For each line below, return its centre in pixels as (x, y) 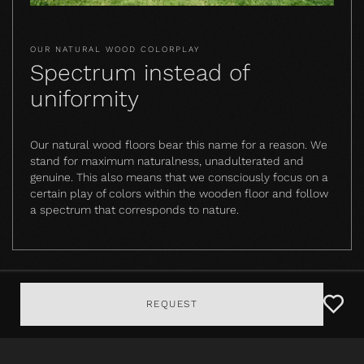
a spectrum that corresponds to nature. (134, 210)
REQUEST (172, 304)
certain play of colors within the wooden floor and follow (179, 194)
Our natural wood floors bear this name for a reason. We (179, 145)
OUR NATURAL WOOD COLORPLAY (115, 50)
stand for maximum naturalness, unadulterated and (167, 161)
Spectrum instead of (140, 73)
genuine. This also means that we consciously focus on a (179, 178)
